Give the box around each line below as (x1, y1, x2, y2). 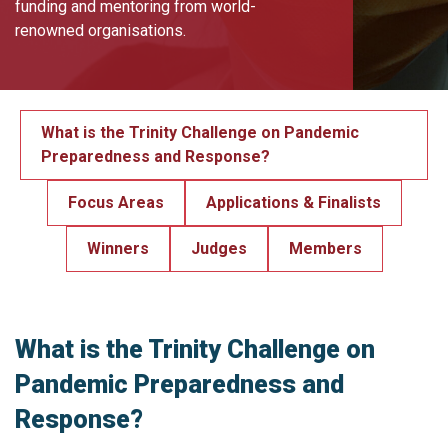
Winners (86, 239, 149, 258)
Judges (190, 239, 247, 258)
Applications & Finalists (205, 193, 381, 212)
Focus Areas (67, 193, 164, 212)
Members (288, 239, 362, 258)
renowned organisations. (15, 20, 186, 40)
